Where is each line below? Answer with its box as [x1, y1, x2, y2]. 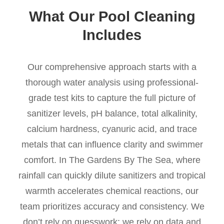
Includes [82, 27, 141, 43]
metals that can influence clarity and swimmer [21, 139, 203, 149]
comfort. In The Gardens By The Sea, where [23, 155, 200, 165]
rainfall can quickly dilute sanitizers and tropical [18, 170, 205, 180]
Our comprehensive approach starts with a [27, 62, 196, 72]
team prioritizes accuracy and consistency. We [19, 201, 204, 211]
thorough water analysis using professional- [25, 77, 198, 87]
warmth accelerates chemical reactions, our [25, 186, 198, 196]
